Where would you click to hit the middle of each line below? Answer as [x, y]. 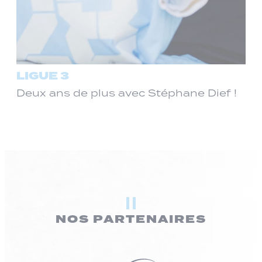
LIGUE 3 [43, 77]
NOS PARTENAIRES [131, 220]
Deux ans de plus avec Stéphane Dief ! [127, 93]
